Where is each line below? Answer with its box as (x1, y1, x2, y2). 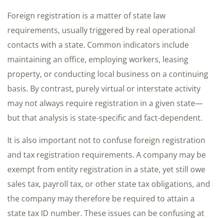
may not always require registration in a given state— (7, 97, 203, 109)
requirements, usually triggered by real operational (7, 24, 195, 36)
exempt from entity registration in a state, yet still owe (7, 163, 205, 175)
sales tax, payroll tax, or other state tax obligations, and (7, 178, 210, 189)
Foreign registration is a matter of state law (7, 10, 165, 21)
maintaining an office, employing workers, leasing (7, 54, 188, 65)
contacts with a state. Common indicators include (7, 39, 189, 50)
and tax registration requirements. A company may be (7, 149, 206, 160)
